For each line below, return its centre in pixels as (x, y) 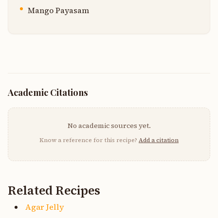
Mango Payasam (58, 10)
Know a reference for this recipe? (89, 140)
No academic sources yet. (109, 126)
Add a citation (159, 140)
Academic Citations (48, 92)
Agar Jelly (45, 207)
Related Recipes (54, 191)
